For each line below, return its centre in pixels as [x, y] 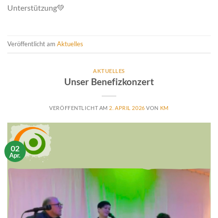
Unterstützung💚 [36, 7]
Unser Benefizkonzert [109, 82]
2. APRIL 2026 [127, 108]
